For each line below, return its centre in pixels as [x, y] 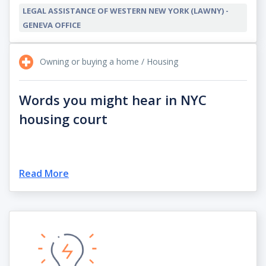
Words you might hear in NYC [113, 99]
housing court [63, 118]
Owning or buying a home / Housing [108, 61]
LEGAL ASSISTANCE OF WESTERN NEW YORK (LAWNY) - [126, 10]
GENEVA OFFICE [52, 25]
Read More [44, 173]
